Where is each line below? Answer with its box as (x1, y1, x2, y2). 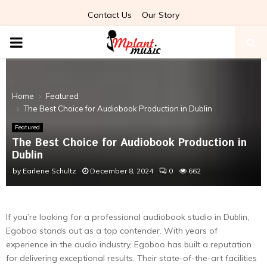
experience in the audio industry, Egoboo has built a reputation (6, 239, 252, 250)
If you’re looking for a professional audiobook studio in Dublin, (6, 212, 249, 222)
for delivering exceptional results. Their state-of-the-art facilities (6, 253, 257, 263)
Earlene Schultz (23, 166, 76, 175)
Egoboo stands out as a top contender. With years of (6, 225, 218, 236)
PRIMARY (9, 33, 73, 51)
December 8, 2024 (90, 166, 153, 175)
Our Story (142, 10, 179, 20)
